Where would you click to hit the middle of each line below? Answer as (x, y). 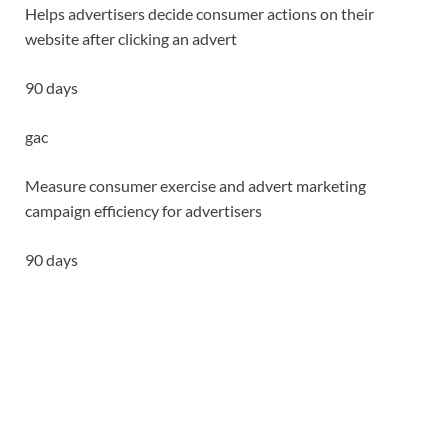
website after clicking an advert (131, 39)
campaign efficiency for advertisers (143, 211)
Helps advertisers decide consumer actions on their (199, 14)
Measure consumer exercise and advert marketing (195, 186)
